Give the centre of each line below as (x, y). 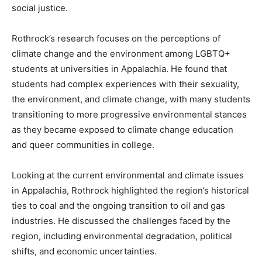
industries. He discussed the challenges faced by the (121, 221)
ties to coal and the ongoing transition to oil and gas (118, 206)
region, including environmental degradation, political (122, 236)
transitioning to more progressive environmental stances (129, 115)
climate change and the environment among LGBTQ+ (121, 54)
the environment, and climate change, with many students (131, 99)
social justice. (40, 8)
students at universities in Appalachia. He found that (119, 69)
